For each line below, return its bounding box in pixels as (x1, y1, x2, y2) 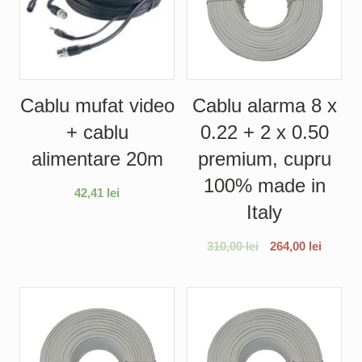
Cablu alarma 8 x (192, 95, 337, 117)
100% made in (203, 175, 326, 197)
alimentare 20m (31, 148, 163, 170)
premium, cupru (197, 148, 331, 170)
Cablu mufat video (19, 95, 175, 117)
